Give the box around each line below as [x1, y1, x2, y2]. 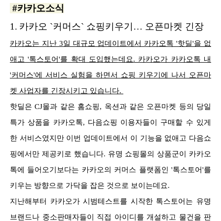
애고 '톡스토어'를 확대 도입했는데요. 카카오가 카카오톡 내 [10, 55, 211, 63]
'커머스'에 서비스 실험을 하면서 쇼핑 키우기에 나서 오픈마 [10, 71, 211, 79]
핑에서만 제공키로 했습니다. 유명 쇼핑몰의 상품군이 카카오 [10, 149, 211, 158]
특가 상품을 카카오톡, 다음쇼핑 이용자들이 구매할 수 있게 [10, 118, 211, 126]
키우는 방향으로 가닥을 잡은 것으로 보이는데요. [10, 181, 172, 189]
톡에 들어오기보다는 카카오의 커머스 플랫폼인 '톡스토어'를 [10, 165, 211, 174]
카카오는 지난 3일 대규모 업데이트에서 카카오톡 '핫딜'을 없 [10, 39, 211, 47]
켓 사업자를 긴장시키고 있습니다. [10, 86, 123, 95]
